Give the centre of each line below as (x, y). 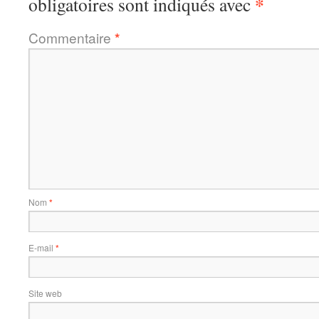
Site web (45, 293)
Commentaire (72, 37)
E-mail (42, 247)
